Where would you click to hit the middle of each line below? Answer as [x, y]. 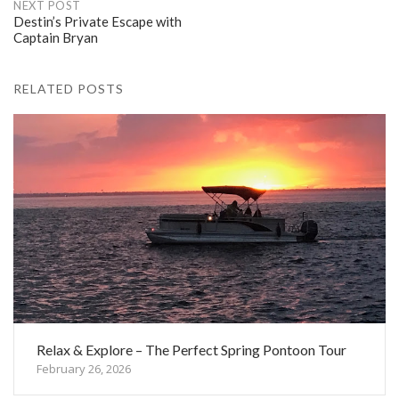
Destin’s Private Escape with [98, 21]
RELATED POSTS [69, 88]
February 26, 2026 [84, 368]
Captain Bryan [56, 37]
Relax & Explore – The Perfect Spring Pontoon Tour [191, 349]
